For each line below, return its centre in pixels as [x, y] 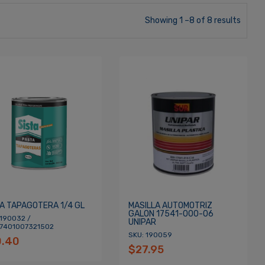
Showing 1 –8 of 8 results [193, 20]
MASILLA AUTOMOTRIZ [170, 206]
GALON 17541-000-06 [171, 214]
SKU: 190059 [150, 235]
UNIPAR [142, 222]
